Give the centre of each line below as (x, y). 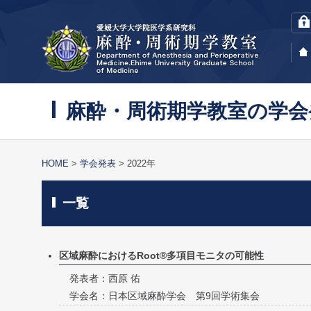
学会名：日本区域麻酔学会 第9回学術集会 (165, 296)
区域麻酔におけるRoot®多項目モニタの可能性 (161, 255)
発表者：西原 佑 (105, 278)
